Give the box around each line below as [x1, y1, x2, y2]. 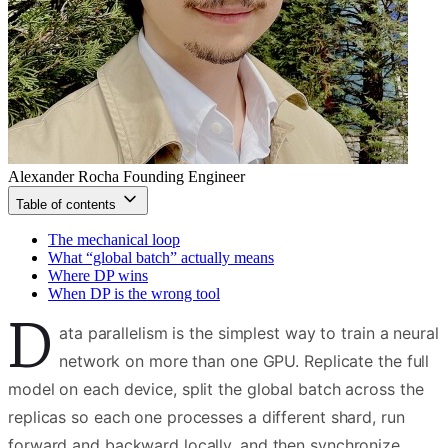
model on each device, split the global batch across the [8, 378, 424, 399]
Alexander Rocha [8, 167, 119, 185]
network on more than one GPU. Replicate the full [59, 350, 430, 371]
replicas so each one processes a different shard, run [8, 406, 405, 427]
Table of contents [16, 196, 120, 212]
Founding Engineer [123, 167, 245, 185]
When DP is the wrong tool [48, 284, 220, 302]
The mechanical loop [48, 230, 180, 248]
